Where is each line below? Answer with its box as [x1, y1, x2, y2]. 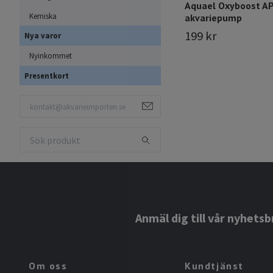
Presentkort [24, 70, 69, 80]
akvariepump [185, 12, 242, 24]
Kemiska [29, 10, 57, 21]
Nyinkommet [29, 51, 72, 61]
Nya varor [24, 30, 61, 41]
